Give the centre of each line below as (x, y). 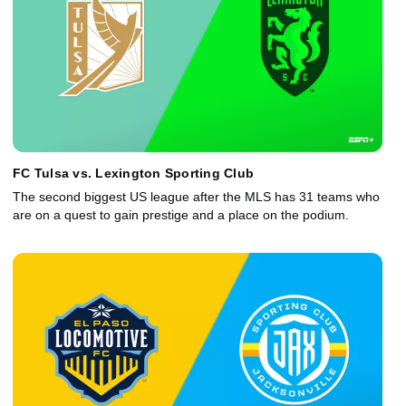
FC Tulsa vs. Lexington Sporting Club (133, 174)
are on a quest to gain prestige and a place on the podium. (181, 215)
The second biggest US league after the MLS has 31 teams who (196, 197)
